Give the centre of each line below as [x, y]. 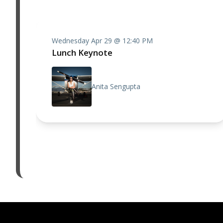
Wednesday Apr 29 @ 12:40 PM [102, 41]
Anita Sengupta [116, 86]
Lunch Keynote [82, 53]
